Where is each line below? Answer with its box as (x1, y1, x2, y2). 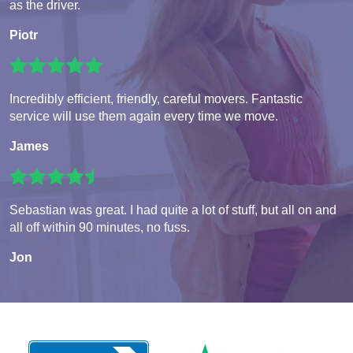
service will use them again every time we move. (9, 110, 278, 124)
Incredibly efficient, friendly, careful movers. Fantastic (9, 92, 303, 106)
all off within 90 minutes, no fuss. (9, 221, 190, 235)
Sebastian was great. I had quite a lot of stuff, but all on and (9, 203, 336, 217)
